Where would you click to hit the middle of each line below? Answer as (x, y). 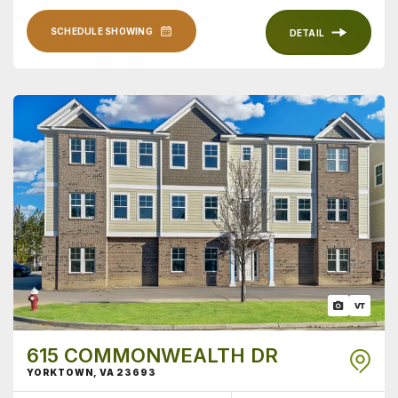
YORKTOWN (60, 373)
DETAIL (306, 32)
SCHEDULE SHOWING (102, 32)
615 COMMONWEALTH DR (152, 356)
